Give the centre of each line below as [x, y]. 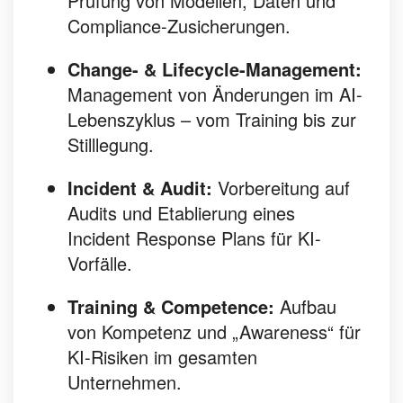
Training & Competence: [171, 307]
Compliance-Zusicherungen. [179, 26]
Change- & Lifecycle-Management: [215, 69]
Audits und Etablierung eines [181, 213]
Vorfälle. [100, 264]
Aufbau [305, 307]
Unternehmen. [125, 382]
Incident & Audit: [140, 188]
